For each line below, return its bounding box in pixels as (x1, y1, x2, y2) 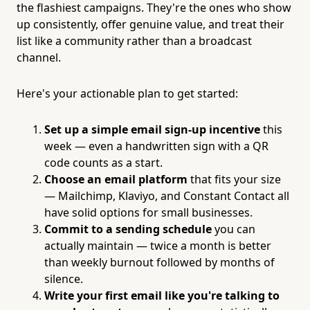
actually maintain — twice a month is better (44, 237, 271, 253)
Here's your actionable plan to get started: (17, 85, 238, 101)
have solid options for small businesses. (44, 204, 253, 220)
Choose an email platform (44, 171, 188, 187)
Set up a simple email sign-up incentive (44, 121, 260, 137)
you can (212, 221, 255, 237)
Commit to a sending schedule (44, 221, 212, 237)
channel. (17, 49, 61, 65)
